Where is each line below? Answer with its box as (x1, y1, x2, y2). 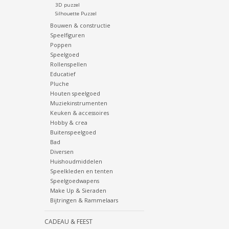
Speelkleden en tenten (50, 167, 113, 175)
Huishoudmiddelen (50, 157, 102, 166)
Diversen (50, 148, 74, 156)
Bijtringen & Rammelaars (50, 196, 118, 204)
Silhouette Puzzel (55, 10, 97, 17)
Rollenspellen (50, 60, 87, 68)
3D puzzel (55, 2, 80, 9)
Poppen (50, 41, 72, 49)
